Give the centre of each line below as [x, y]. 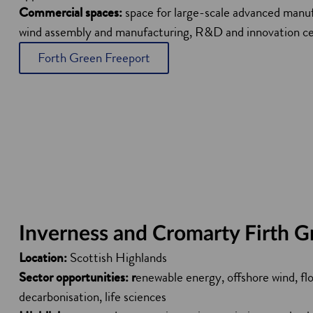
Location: [45, 258]
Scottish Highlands [119, 258]
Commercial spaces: [72, 12]
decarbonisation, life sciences [93, 297]
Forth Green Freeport [94, 58]
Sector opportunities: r [78, 277]
